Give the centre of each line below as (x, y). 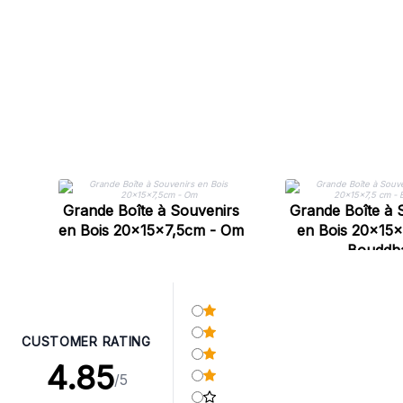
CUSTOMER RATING (86, 341)
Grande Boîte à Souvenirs (151, 210)
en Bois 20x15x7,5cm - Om (151, 230)
